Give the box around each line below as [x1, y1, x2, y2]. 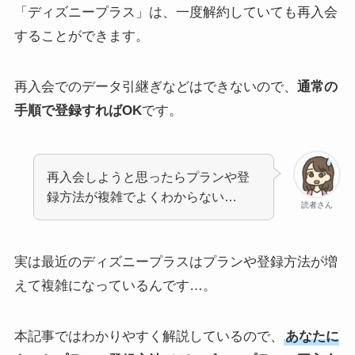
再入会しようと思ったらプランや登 [47, 169, 250, 184]
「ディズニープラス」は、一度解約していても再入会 [13, 5, 338, 21]
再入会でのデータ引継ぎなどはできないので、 [13, 79, 297, 95]
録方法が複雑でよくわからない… [47, 189, 238, 204]
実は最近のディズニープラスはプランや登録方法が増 [13, 254, 338, 269]
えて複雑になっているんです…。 [13, 277, 216, 293]
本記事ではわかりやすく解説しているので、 [13, 328, 284, 344]
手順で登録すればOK [13, 103, 142, 119]
